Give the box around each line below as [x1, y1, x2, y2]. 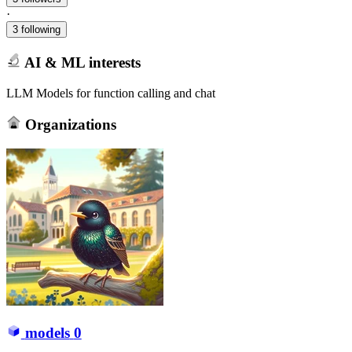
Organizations [20, 116, 116, 134]
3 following [13, 24, 60, 36]
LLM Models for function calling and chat [6, 86, 215, 100]
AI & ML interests [20, 53, 141, 71]
